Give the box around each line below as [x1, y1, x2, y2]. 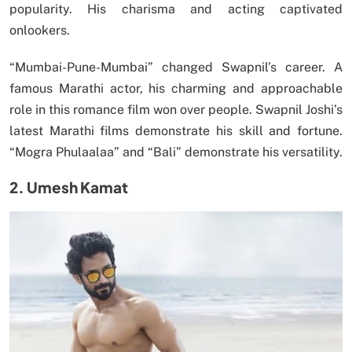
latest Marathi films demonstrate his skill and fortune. [9, 123, 343, 138]
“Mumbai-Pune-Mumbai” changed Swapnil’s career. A [9, 59, 343, 75]
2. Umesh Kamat [9, 177, 128, 196]
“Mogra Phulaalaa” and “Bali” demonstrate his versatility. [9, 144, 343, 159]
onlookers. [9, 22, 70, 38]
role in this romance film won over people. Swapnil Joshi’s [9, 101, 343, 117]
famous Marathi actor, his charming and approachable [9, 80, 343, 96]
